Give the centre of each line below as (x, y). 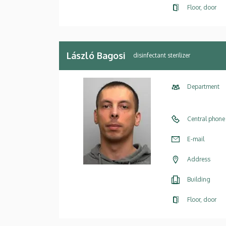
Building (199, 179)
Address (199, 159)
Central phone (206, 119)
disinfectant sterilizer (162, 55)
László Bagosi (96, 55)
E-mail (196, 139)
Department (203, 86)
